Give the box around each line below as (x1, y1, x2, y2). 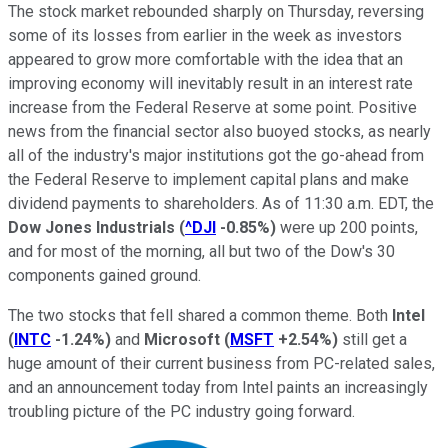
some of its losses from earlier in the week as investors (8, 25, 402, 45)
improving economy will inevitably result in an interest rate (8, 73, 413, 93)
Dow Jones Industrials (8, 217, 179, 237)
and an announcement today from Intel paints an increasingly (8, 377, 428, 397)
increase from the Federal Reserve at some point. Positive (8, 97, 417, 117)
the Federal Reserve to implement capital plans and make (8, 169, 409, 189)
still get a (338, 329, 407, 349)
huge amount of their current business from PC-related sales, (8, 353, 435, 373)
